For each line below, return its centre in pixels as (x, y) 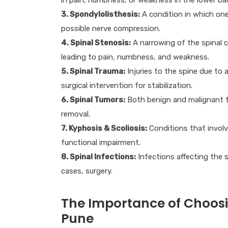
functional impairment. (101, 142)
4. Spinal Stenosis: (96, 42)
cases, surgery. (87, 171)
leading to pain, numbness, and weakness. (135, 57)
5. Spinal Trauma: (93, 71)
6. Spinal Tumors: (93, 99)
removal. (75, 114)
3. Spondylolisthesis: (100, 14)
